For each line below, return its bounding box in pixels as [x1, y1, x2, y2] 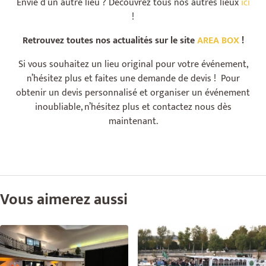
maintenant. [108, 113, 158, 130]
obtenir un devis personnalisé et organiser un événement [16, 85, 250, 102]
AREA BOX [197, 33, 239, 49]
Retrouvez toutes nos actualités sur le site [22, 33, 195, 49]
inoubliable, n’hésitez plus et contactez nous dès [34, 99, 232, 116]
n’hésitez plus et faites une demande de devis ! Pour [26, 71, 240, 87]
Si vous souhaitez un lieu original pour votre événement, [18, 56, 248, 73]
